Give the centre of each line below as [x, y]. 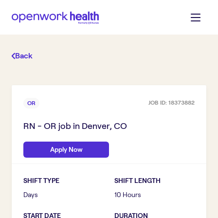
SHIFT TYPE [41, 181]
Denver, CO [104, 126]
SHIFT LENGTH [137, 181]
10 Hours [128, 195]
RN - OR [40, 126]
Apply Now [66, 149]
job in [69, 126]
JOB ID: [158, 102]
